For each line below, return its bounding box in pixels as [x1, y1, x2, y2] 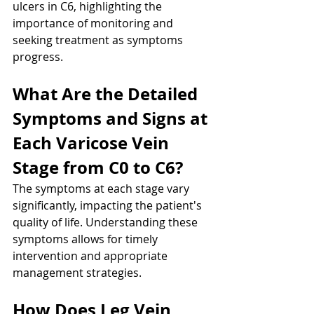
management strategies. [13, 265, 142, 281]
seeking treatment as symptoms [13, 32, 186, 48]
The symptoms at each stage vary [13, 181, 192, 197]
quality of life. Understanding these [13, 214, 200, 231]
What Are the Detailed [13, 82, 202, 107]
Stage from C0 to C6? [13, 156, 183, 180]
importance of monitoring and [13, 15, 176, 32]
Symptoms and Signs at [13, 107, 212, 131]
